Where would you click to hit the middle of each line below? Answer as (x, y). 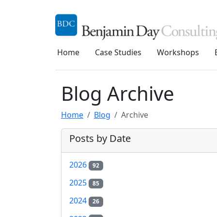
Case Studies (118, 52)
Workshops (178, 52)
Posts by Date (100, 138)
